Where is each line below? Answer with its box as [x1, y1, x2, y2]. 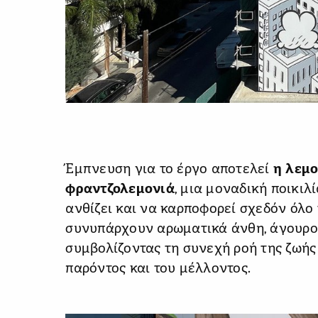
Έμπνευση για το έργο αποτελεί [65, 162, 273, 179]
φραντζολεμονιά [65, 182, 175, 199]
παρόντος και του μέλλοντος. [65, 261, 251, 278]
